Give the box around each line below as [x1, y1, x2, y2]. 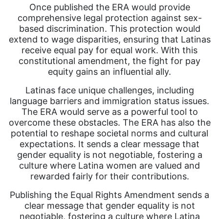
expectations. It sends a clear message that [20, 139, 199, 149]
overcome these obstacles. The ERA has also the [8, 117, 211, 128]
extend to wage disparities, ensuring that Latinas [8, 34, 211, 44]
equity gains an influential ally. [48, 66, 171, 77]
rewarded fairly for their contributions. [30, 171, 189, 181]
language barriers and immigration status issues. [10, 96, 209, 106]
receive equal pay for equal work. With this [22, 45, 197, 55]
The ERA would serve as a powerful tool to [21, 107, 198, 117]
